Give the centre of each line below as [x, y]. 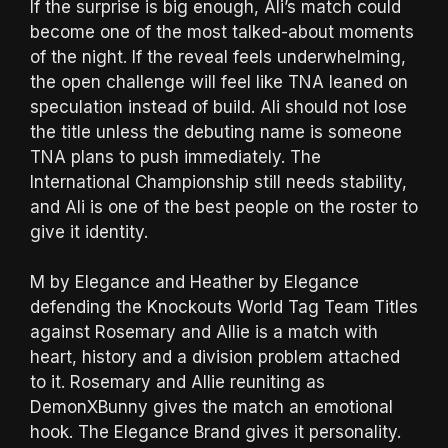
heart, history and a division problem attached [215, 357]
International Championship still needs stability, [218, 181]
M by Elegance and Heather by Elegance [194, 282]
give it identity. [89, 231]
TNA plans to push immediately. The [175, 156]
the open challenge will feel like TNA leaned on [219, 81]
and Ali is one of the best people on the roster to [224, 206]
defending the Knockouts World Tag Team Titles [224, 307]
